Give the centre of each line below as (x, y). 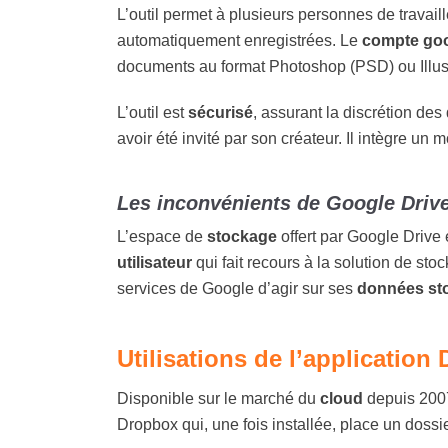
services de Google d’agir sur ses (237, 288)
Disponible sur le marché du (218, 398)
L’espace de (162, 236)
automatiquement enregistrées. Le (239, 40)
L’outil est (152, 112)
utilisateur (154, 262)
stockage (242, 236)
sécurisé (220, 112)
